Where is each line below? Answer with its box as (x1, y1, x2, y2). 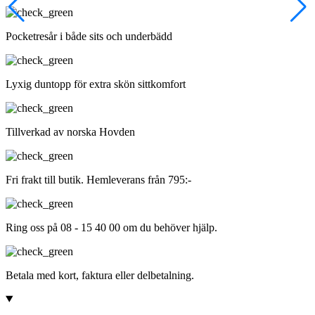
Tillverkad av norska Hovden (6, 125, 135, 138)
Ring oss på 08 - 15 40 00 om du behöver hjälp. (6, 221, 217, 233)
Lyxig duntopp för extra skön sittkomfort (6, 77, 186, 90)
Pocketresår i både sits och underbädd (6, 30, 172, 42)
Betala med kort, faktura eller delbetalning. (6, 269, 194, 281)
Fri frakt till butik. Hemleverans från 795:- (6, 173, 191, 186)
